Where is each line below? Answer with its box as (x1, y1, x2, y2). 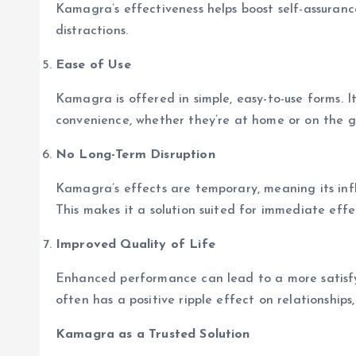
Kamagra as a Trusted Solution (56, 328, 250, 342)
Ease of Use (56, 59, 131, 72)
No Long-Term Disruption (56, 149, 215, 162)
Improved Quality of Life (56, 238, 215, 252)
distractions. (56, 25, 129, 38)
